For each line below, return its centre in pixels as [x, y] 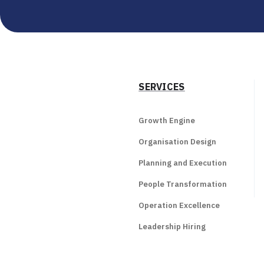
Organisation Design [178, 142]
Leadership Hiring [172, 227]
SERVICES [162, 87]
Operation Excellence [179, 205]
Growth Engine [167, 121]
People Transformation [183, 184]
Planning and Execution [183, 163]
